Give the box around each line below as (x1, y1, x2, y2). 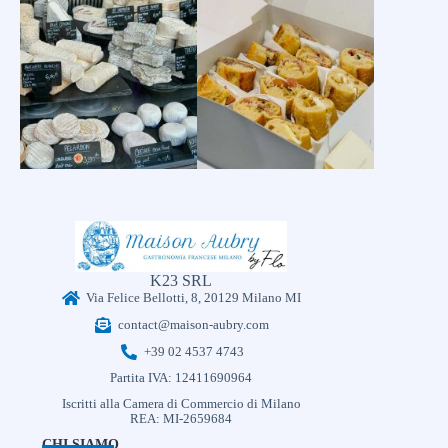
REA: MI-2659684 (130, 412, 233, 427)
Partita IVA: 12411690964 (110, 371, 253, 386)
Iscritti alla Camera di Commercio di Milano (61, 397, 301, 412)
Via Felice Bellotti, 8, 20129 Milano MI (86, 290, 302, 305)
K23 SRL (150, 272, 213, 290)
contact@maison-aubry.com (118, 317, 270, 332)
